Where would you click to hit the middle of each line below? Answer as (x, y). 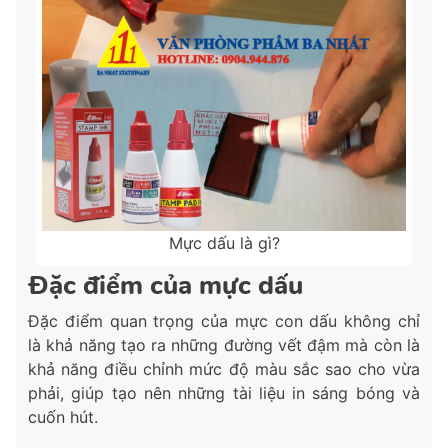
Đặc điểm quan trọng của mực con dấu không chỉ (224, 320)
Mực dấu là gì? (224, 242)
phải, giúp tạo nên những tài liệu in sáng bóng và (224, 392)
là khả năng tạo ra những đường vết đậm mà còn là (224, 344)
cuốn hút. (63, 416)
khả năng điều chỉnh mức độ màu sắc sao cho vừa (224, 368)
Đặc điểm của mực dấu (165, 285)
